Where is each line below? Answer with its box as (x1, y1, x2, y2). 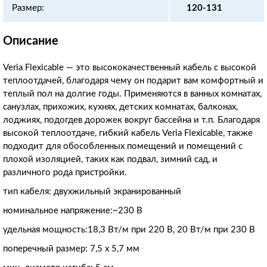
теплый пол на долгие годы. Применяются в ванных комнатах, (3, 89, 262, 98)
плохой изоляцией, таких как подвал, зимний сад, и (3, 154, 218, 164)
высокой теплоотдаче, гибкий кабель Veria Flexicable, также (3, 128, 253, 138)
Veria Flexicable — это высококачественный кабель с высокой (3, 63, 256, 72)
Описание (3, 35, 58, 47)
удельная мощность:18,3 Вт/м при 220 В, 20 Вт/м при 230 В (3, 225, 255, 234)
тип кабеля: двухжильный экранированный (3, 187, 181, 196)
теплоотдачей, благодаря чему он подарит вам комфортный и (3, 76, 263, 85)
